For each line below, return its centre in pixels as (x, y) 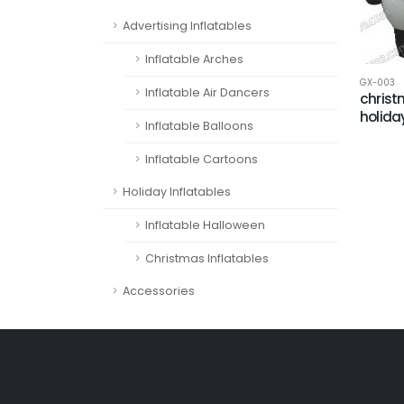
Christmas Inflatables (207, 258)
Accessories (159, 291)
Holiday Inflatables (177, 192)
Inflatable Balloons (199, 126)
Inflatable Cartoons (202, 159)
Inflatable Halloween (205, 225)
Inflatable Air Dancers (207, 92)
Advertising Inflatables (187, 26)
